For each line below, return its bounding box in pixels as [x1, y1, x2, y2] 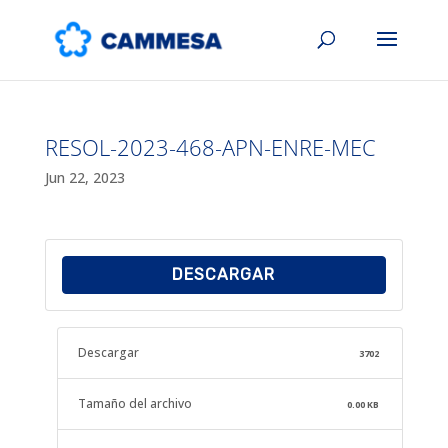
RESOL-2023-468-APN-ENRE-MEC [44, 132, 376, 162]
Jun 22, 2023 [44, 168, 125, 187]
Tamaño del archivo [77, 395, 192, 412]
